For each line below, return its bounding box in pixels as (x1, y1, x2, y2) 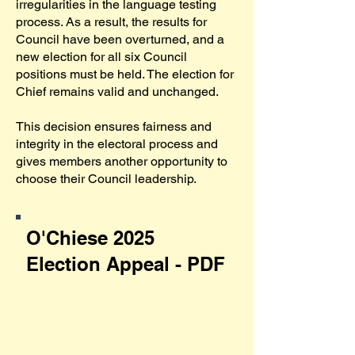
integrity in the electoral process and (16, 136, 218, 151)
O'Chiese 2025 (26, 227, 155, 249)
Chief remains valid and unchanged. (16, 84, 219, 99)
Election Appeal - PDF (26, 253, 225, 275)
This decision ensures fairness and (16, 119, 212, 134)
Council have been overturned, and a (16, 32, 224, 47)
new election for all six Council (16, 49, 187, 64)
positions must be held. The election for (16, 67, 234, 82)
